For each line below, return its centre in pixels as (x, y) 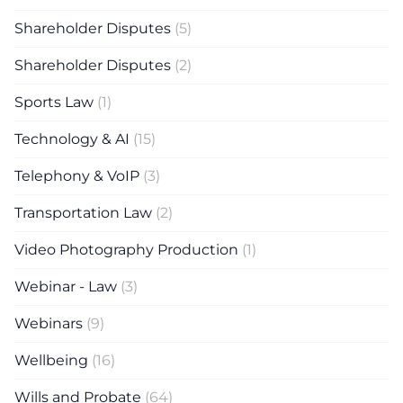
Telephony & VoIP (77, 176)
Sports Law (54, 102)
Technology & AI (72, 139)
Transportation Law (83, 213)
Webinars (49, 323)
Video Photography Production (126, 250)
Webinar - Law (66, 287)
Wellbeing (51, 360)
